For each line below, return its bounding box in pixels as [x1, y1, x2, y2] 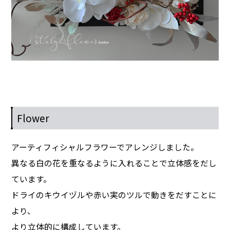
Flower [17, 111, 50, 125]
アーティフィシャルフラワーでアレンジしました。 [11, 141, 199, 154]
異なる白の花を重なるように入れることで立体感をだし [11, 157, 217, 169]
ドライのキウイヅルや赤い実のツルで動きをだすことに [11, 189, 217, 201]
